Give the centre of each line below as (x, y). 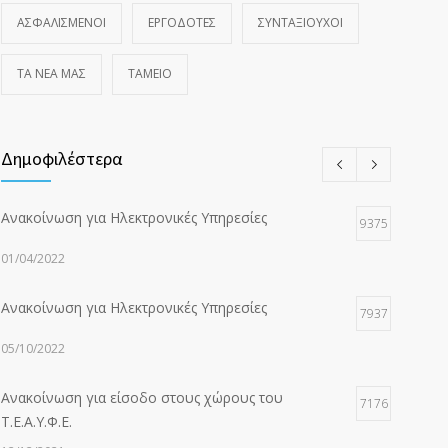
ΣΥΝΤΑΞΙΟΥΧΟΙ (300, 22)
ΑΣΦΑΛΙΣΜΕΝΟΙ (61, 22)
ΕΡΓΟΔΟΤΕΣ (182, 22)
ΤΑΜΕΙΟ (150, 73)
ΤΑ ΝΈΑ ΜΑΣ (51, 73)
